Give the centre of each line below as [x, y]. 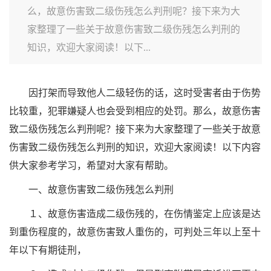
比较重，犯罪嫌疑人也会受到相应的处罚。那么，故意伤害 [135, 111]
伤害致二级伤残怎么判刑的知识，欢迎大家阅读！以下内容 [135, 147]
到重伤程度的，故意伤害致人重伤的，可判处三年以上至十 [135, 232]
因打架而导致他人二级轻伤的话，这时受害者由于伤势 [145, 93]
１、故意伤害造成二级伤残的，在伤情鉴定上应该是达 [145, 214]
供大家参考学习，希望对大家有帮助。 [91, 165]
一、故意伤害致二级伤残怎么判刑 [101, 190]
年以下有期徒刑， [48, 250]
